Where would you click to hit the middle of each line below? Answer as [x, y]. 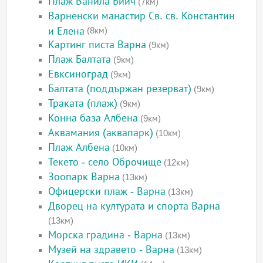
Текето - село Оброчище [105, 162]
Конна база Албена [93, 118]
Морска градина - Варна [106, 235]
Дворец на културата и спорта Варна [134, 206]
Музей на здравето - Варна [112, 250]
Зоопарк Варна [84, 177]
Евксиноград [78, 74]
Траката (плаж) [83, 104]
